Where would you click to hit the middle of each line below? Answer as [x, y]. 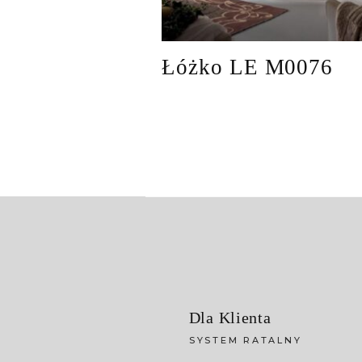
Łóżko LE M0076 [248, 67]
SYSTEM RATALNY [245, 340]
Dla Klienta [230, 317]
